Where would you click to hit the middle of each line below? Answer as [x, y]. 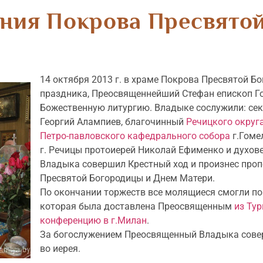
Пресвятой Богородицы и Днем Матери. [129, 178]
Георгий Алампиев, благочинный [113, 122]
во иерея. [60, 249]
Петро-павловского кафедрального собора [135, 136]
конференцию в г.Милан [93, 220]
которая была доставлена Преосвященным [137, 206]
